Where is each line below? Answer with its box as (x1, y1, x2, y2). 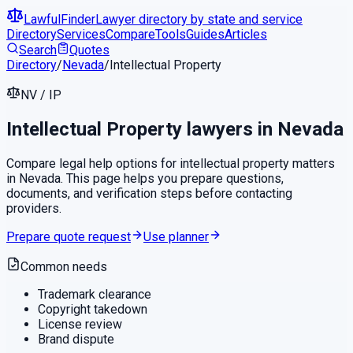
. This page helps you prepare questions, (61, 170, 284, 186)
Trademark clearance (38, 286, 151, 302)
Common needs (20, 258, 107, 274)
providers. (6, 200, 61, 216)
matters (289, 155, 335, 171)
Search (19, 43, 57, 58)
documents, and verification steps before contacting (6, 185, 292, 201)
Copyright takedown (38, 301, 147, 317)
